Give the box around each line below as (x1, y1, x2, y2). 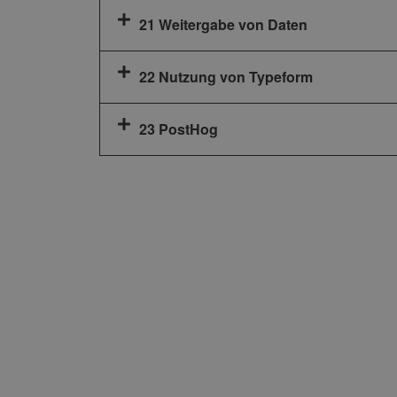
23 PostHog (139, 119, 218, 140)
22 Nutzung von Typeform (139, 66, 313, 88)
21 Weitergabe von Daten (139, 14, 307, 35)
